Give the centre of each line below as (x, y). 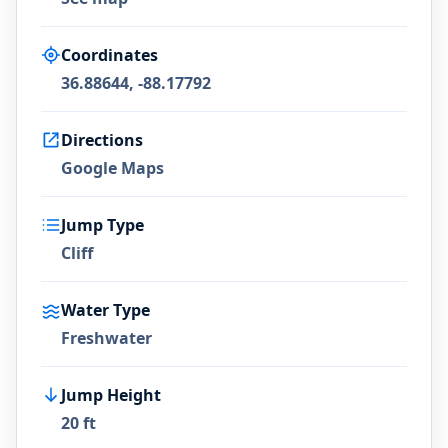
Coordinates (109, 55)
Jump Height (111, 395)
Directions (102, 140)
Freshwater (106, 338)
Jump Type (102, 225)
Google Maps (112, 168)
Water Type (105, 310)
